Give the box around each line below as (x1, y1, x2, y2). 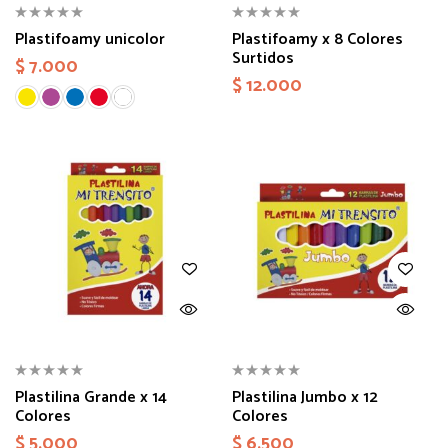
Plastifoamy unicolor (15, 26, 165, 54)
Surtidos (231, 45, 294, 73)
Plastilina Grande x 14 (15, 383, 167, 411)
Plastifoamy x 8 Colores (231, 26, 403, 54)
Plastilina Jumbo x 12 (231, 383, 378, 411)
